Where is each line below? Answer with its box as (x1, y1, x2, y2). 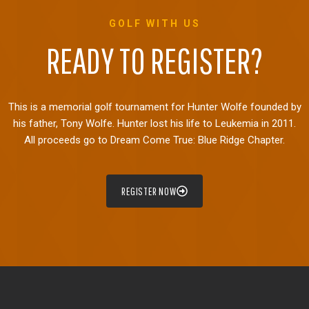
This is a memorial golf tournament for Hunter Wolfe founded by (8, 100, 301, 113)
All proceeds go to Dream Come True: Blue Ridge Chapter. (24, 133, 285, 146)
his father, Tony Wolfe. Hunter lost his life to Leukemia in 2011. (13, 117, 296, 130)
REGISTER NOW (121, 184, 177, 197)
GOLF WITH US (108, 17, 201, 29)
